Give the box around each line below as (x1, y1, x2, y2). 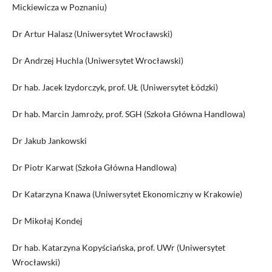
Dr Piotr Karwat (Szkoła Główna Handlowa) (12, 162, 177, 173)
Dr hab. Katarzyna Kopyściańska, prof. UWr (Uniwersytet (12, 242, 225, 253)
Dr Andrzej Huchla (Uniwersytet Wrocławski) (12, 55, 183, 66)
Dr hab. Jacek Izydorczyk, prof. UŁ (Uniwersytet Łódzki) (12, 82, 218, 93)
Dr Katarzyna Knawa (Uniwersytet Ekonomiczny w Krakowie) (12, 189, 242, 200)
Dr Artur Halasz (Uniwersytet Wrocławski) (12, 29, 172, 39)
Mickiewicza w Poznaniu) (12, 2, 107, 13)
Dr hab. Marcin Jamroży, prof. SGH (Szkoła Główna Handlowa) (12, 109, 245, 120)
